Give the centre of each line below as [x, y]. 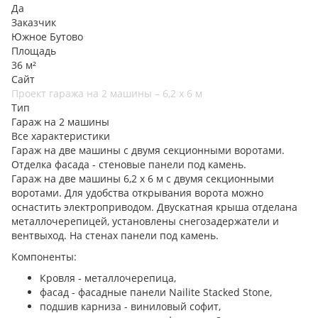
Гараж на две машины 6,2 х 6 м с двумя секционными [143, 179]
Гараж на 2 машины [60, 122]
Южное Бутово [47, 37]
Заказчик [34, 22]
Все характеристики [61, 136]
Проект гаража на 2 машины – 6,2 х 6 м [107, 93]
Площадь [34, 51]
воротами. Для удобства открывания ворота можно [137, 193]
